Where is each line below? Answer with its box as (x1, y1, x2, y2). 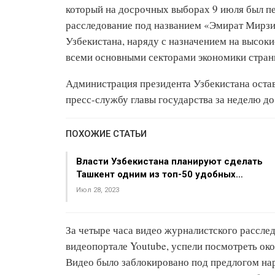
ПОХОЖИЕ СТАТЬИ (66, 128, 147, 139)
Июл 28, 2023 (76, 186, 119, 194)
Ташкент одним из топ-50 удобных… (76, 169, 243, 180)
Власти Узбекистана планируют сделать (76, 156, 263, 167)
